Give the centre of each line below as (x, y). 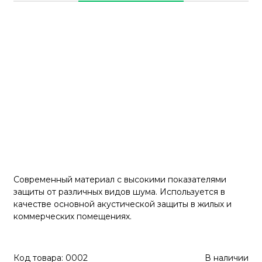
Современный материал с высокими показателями (120, 179)
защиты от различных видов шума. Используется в (119, 192)
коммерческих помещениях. (73, 216)
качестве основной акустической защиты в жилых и (123, 204)
